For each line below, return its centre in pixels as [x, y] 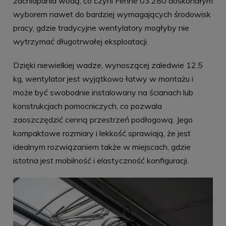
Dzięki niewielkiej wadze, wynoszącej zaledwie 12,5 [108, 65]
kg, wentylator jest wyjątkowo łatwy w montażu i [103, 78]
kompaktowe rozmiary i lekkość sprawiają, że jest [102, 133]
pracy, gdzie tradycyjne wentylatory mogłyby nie [101, 27]
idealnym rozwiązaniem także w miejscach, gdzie [102, 147]
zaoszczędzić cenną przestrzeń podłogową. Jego [103, 119]
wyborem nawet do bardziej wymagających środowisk [112, 14]
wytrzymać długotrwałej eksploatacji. [81, 41]
